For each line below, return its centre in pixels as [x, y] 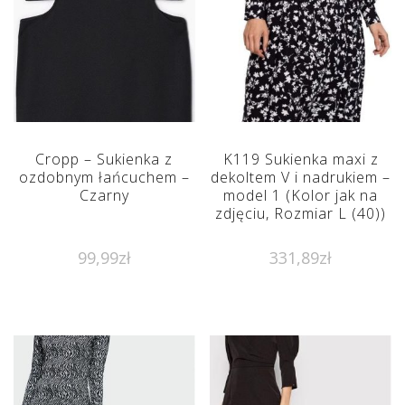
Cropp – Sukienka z [104, 160]
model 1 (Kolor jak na [301, 196]
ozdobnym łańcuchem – [104, 178]
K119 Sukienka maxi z [301, 160]
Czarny [104, 196]
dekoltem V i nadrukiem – [301, 178]
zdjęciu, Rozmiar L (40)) [301, 214]
